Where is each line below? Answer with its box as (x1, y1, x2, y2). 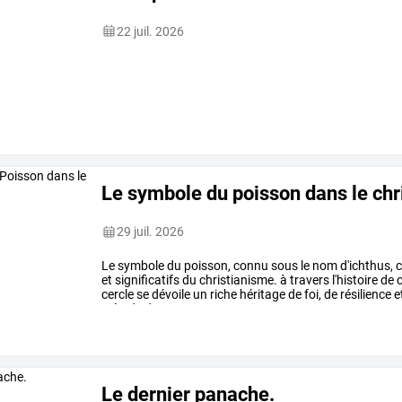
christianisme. (197, 273, 278, 288)
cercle (101, 287, 135, 302)
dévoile (149, 287, 191, 302)
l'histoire (329, 273, 379, 288)
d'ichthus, (337, 258, 394, 274)
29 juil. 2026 (117, 224, 185, 240)
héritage (237, 287, 286, 302)
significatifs (112, 273, 180, 288)
